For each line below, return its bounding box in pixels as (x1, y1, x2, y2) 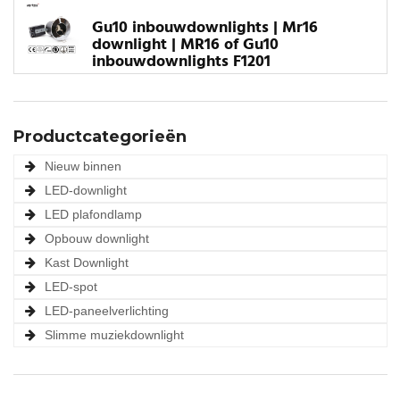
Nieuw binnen (45, 159, 121, 174)
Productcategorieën (13, 127, 187, 147)
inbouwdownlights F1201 (92, 49, 271, 76)
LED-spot (45, 279, 97, 295)
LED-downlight (45, 183, 127, 198)
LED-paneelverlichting (45, 304, 169, 319)
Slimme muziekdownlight (45, 328, 184, 343)
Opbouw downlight (45, 231, 149, 246)
